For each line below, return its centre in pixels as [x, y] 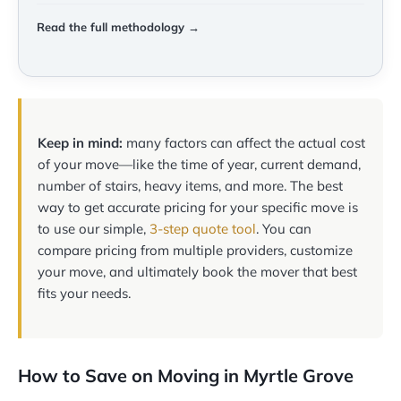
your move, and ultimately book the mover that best [197, 272]
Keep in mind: [80, 143]
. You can [284, 229]
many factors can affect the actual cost [244, 143]
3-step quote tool [203, 229]
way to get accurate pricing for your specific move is [198, 208]
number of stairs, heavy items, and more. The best [190, 186]
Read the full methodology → [118, 27]
